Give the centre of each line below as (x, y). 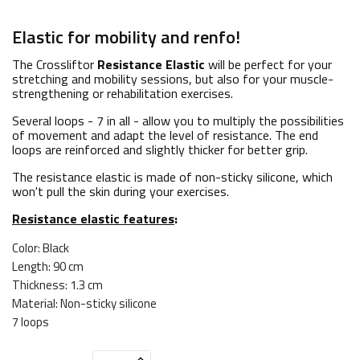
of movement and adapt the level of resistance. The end (165, 135)
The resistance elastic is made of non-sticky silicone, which (172, 177)
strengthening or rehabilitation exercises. (123, 93)
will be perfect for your (268, 64)
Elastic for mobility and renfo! (126, 37)
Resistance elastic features (93, 219)
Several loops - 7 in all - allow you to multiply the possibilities (178, 121)
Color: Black (41, 248)
